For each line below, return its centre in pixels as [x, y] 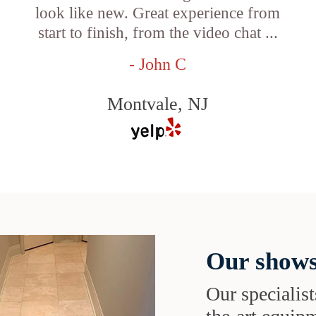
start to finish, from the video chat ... [158, 33]
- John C [158, 64]
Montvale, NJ [158, 104]
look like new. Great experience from [158, 13]
